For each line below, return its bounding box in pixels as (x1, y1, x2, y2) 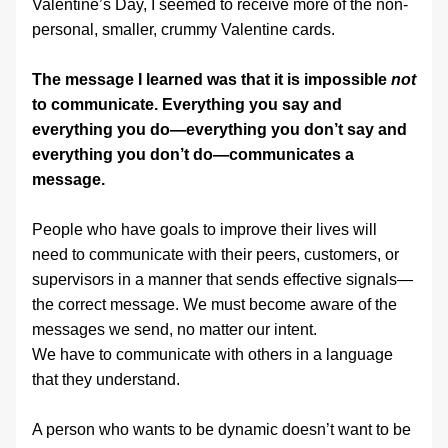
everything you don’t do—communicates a (32, 146, 354, 163)
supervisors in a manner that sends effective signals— (32, 271, 413, 288)
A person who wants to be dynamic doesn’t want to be (32, 421, 411, 438)
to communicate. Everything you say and (32, 96, 342, 113)
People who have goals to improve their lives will (32, 221, 377, 238)
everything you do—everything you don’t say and (32, 121, 407, 138)
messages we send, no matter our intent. (32, 321, 317, 338)
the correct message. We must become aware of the (32, 296, 397, 313)
